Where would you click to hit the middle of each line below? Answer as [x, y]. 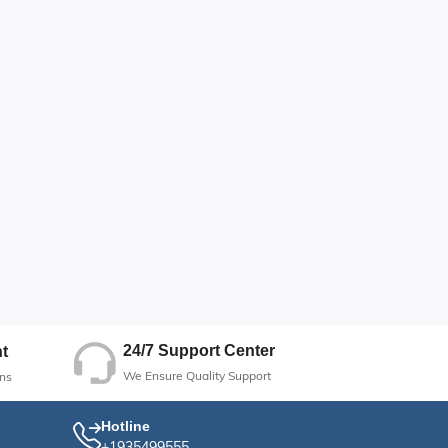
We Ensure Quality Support [197, 375]
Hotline [125, 425]
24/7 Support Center [199, 350]
